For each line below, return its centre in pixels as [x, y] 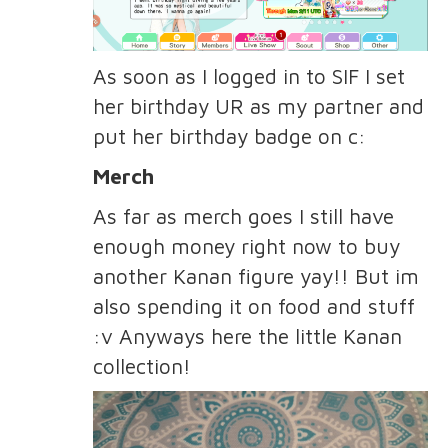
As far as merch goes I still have [243, 216]
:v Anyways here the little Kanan [247, 336]
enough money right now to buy [246, 246]
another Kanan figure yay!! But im [255, 276]
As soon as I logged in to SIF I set [248, 76]
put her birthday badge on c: [229, 136]
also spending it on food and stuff [253, 306]
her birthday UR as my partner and [258, 106]
